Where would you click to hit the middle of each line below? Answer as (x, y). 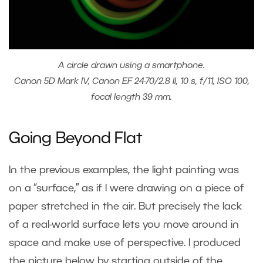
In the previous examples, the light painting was (124, 171)
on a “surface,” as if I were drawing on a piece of (127, 189)
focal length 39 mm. (131, 98)
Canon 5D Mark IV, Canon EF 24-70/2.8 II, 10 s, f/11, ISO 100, (131, 82)
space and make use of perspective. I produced (125, 243)
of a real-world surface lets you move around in (124, 225)
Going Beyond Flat (75, 139)
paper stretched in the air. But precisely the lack (125, 207)
